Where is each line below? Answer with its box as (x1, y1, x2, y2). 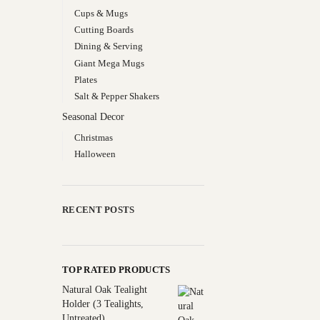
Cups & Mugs (74, 8, 128, 19)
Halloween (74, 148, 116, 159)
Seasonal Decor (62, 111, 124, 122)
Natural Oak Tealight (62, 284, 147, 296)
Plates (74, 74, 97, 85)
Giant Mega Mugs (74, 57, 144, 69)
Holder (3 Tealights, (62, 299, 144, 310)
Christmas (74, 131, 113, 143)
